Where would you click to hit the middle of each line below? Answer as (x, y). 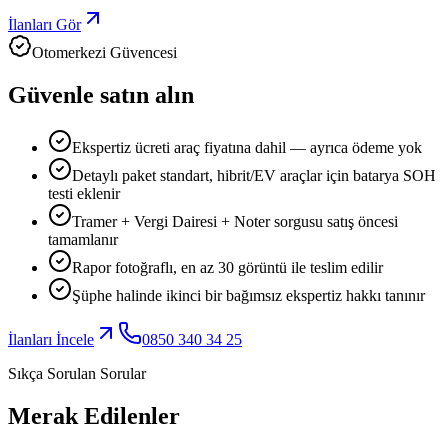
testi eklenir (84, 193)
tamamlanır (83, 239)
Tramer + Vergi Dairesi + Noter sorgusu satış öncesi (235, 221)
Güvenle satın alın (101, 94)
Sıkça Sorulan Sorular (77, 373)
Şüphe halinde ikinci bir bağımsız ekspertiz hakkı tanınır (248, 295)
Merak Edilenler (94, 415)
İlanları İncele (51, 339)
